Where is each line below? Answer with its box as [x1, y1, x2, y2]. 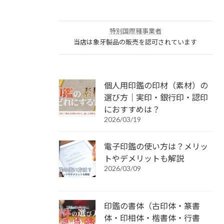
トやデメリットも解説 [104, 153, 184, 163]
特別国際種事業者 [109, 26, 161, 35]
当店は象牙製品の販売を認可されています [73, 37, 197, 46]
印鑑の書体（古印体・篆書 [104, 200, 200, 210]
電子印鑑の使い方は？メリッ [104, 141, 208, 151]
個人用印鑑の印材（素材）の [104, 80, 208, 90]
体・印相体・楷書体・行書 [104, 212, 200, 222]
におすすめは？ [104, 104, 160, 114]
